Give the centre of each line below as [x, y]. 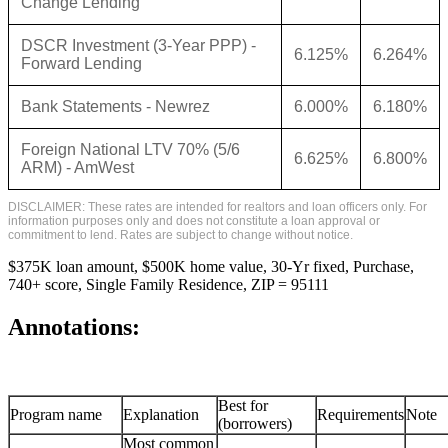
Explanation [161, 414]
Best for [243, 405]
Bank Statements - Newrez [115, 107]
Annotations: [74, 326]
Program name [56, 414]
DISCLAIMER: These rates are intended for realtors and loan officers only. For [217, 207]
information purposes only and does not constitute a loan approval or [194, 221]
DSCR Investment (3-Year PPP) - [138, 46]
